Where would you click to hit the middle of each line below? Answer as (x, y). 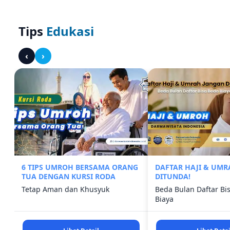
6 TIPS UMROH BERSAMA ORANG (80, 167)
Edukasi (70, 31)
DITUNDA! (173, 176)
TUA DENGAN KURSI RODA (69, 176)
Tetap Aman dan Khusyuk (65, 189)
